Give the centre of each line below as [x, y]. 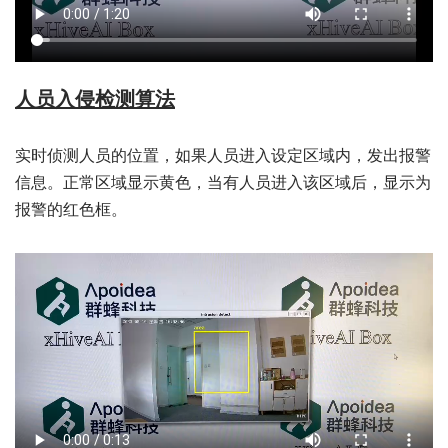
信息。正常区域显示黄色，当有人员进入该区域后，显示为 [223, 182]
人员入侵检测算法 [95, 98]
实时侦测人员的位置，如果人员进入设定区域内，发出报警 [223, 155]
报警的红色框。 [71, 209]
